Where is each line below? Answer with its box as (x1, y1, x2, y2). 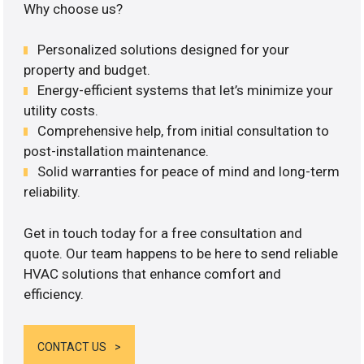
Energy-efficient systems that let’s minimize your (37, 82, 334, 99)
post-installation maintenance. (24, 143, 210, 160)
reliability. (24, 184, 81, 201)
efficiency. (24, 285, 84, 302)
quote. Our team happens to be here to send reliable (24, 245, 339, 262)
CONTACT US (37, 340, 107, 354)
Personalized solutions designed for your (37, 41, 290, 58)
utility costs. (24, 102, 99, 119)
